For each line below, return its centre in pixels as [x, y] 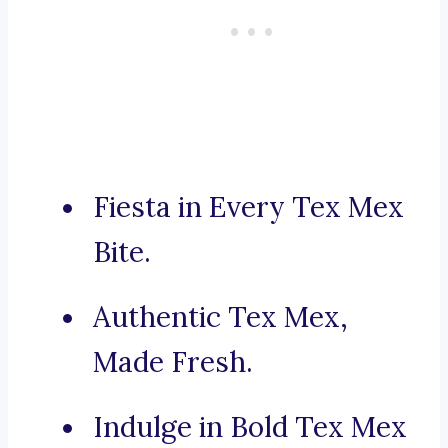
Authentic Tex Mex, [220, 317]
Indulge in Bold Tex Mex [250, 427]
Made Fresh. [173, 362]
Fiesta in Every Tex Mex [248, 207]
